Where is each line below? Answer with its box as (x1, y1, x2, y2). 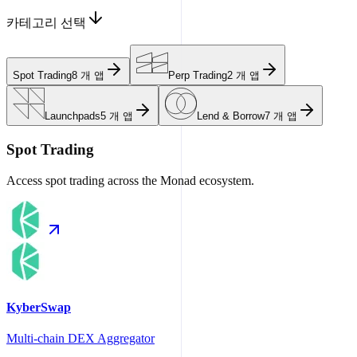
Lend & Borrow (197, 110, 265, 123)
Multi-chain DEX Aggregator (6, 331, 155, 346)
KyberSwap (6, 300, 71, 314)
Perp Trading (168, 69, 227, 82)
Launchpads (45, 110, 100, 123)
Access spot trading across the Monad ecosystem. (6, 173, 254, 187)
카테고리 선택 (6, 16, 86, 30)
